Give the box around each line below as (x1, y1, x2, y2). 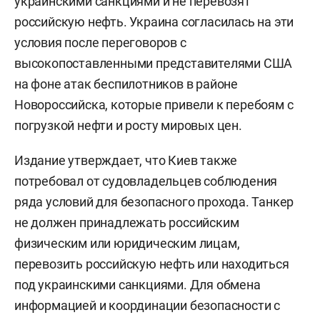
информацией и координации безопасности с (14, 297, 280, 313)
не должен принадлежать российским (14, 214, 239, 230)
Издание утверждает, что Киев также (14, 152, 238, 168)
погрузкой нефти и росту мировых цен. (14, 117, 242, 133)
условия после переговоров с (14, 34, 186, 50)
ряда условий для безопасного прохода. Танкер (14, 194, 294, 209)
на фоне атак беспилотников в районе (14, 76, 238, 91)
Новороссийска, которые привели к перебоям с (14, 96, 294, 112)
